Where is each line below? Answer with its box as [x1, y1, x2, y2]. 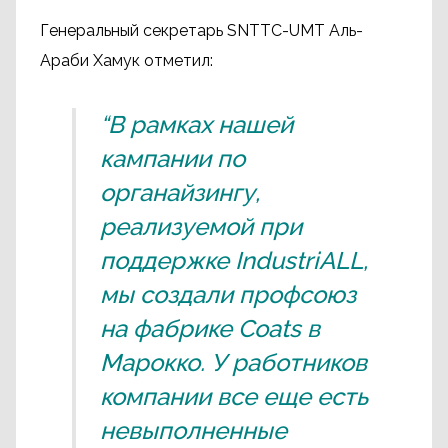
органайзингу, [100, 178, 260, 207]
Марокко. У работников [100, 348, 367, 377]
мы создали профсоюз [100, 280, 356, 309]
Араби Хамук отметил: [40, 51, 213, 70]
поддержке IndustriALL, [100, 246, 368, 275]
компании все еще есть [100, 382, 368, 411]
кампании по [100, 144, 245, 173]
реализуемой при [100, 212, 302, 241]
